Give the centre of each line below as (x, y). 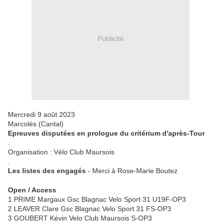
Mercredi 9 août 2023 (41, 115)
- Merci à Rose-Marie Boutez (132, 171)
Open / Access (32, 190)
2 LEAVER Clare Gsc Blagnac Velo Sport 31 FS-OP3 (90, 209)
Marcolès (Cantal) (36, 124)
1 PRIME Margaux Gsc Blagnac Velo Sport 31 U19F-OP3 (97, 200)
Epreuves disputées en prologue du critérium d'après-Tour (106, 133)
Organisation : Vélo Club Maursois (61, 152)
